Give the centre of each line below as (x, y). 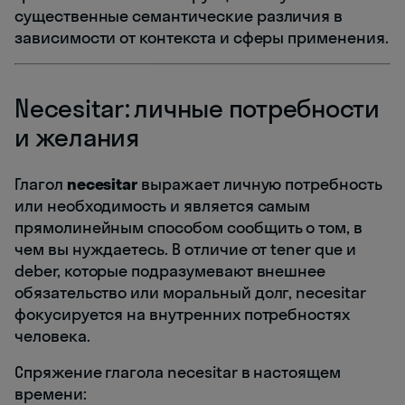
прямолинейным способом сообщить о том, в (189, 228)
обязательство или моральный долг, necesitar (190, 293)
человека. (52, 336)
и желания (77, 137)
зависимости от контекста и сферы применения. (202, 38)
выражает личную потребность (260, 184)
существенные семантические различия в (179, 16)
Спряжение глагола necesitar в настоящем (178, 372)
